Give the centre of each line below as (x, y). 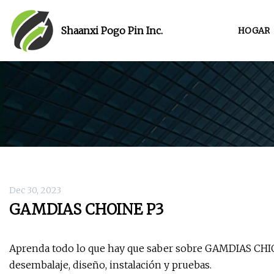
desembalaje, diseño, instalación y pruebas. (110, 265)
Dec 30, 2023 (35, 191)
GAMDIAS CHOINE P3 (87, 210)
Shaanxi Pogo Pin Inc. (112, 30)
